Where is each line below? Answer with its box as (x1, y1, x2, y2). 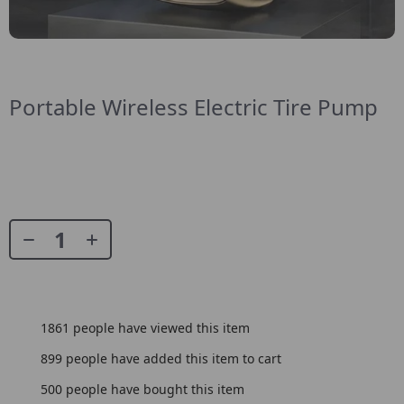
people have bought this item (62, 380, 244, 398)
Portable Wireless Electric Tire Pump (9, 92, 378, 122)
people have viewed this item (69, 318, 250, 336)
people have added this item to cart (62, 349, 281, 367)
